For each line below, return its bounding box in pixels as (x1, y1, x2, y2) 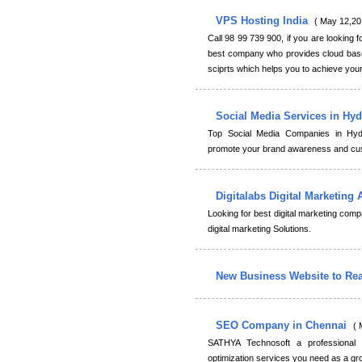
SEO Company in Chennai (216, 319, 350, 331)
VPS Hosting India (216, 15, 311, 27)
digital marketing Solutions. (208, 224, 311, 234)
